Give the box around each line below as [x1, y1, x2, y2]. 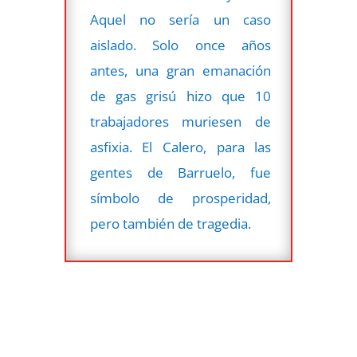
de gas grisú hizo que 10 [89, 86, 272, 105]
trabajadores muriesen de [89, 112, 272, 131]
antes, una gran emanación [89, 61, 272, 80]
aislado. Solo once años [89, 35, 272, 54]
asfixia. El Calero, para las [89, 137, 272, 156]
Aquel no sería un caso [89, 10, 272, 29]
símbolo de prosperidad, [89, 188, 272, 207]
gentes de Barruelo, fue [89, 163, 272, 182]
